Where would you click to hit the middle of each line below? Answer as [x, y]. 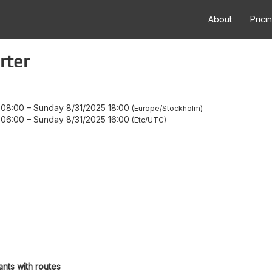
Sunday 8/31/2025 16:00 [81, 119]
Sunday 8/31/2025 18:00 [81, 107]
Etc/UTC [149, 120]
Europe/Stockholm [167, 108]
